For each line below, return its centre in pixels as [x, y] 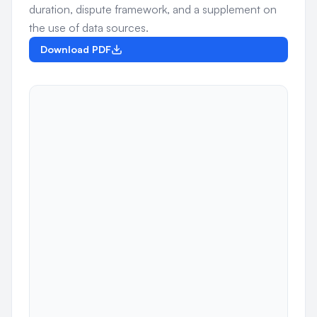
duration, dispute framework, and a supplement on [153, 9]
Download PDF [76, 49]
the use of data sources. [89, 28]
